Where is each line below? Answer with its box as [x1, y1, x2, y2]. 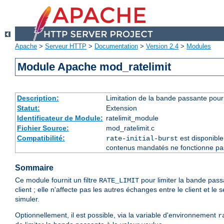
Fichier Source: [16, 124, 69, 132]
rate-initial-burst [105, 134, 178, 143]
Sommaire [15, 163, 53, 172]
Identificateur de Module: [16, 114, 103, 122]
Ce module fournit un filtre [15, 176, 99, 184]
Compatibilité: [16, 134, 65, 142]
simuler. [15, 195, 39, 203]
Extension [105, 104, 137, 112]
